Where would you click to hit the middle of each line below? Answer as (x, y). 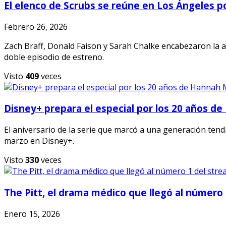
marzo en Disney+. (39, 141)
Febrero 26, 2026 (36, 26)
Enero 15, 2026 (32, 214)
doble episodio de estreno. (54, 57)
